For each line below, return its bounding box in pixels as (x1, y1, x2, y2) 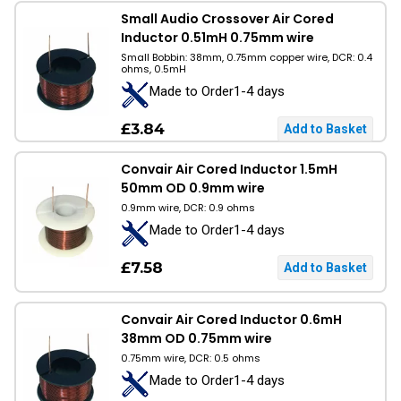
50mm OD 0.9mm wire (121, 179, 265, 197)
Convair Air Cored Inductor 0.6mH (121, 311, 342, 328)
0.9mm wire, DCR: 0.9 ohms (121, 200, 255, 215)
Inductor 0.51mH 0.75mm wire (121, 29, 314, 47)
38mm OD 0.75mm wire (121, 329, 272, 347)
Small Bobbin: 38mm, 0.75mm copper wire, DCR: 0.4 (121, 50, 372, 64)
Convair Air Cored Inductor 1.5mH (121, 160, 337, 178)
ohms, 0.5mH (121, 62, 186, 76)
